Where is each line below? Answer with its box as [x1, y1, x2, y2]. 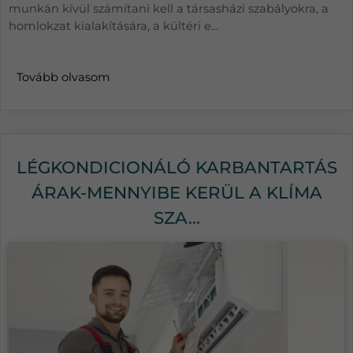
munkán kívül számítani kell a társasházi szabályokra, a [9, 2, 329, 17]
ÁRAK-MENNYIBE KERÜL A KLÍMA [31, 182, 322, 203]
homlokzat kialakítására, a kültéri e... [9, 19, 218, 34]
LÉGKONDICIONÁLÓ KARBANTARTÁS [16, 157, 337, 178]
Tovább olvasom [17, 70, 110, 85]
